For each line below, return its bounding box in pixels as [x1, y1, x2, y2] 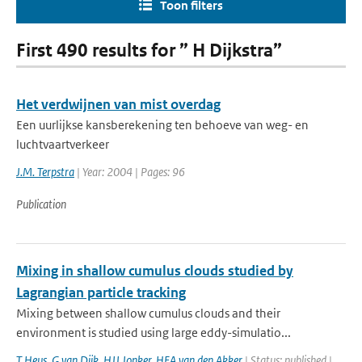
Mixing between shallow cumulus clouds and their [16, 305, 280, 321]
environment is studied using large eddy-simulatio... [16, 325, 291, 340]
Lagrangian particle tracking [16, 284, 186, 301]
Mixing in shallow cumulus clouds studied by [16, 262, 293, 280]
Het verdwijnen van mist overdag [16, 95, 221, 113]
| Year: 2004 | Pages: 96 [74, 164, 185, 179]
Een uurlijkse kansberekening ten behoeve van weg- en [16, 117, 309, 133]
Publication [16, 196, 66, 212]
